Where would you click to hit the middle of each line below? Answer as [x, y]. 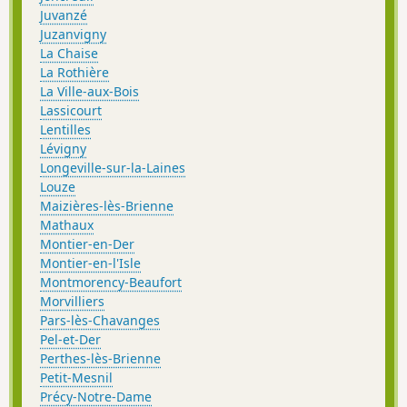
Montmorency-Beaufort [111, 283]
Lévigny [63, 149]
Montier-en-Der [87, 244]
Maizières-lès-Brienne [107, 206]
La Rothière [74, 73]
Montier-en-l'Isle [90, 263]
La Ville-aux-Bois [89, 92]
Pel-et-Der [70, 340]
